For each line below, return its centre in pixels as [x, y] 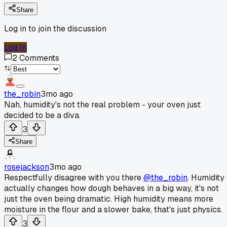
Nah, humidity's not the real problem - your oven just [102, 104]
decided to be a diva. [42, 115]
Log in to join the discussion [55, 28]
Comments [39, 58]
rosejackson [27, 167]
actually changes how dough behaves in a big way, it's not [111, 188]
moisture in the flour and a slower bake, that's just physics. [113, 209]
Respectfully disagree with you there [74, 177]
